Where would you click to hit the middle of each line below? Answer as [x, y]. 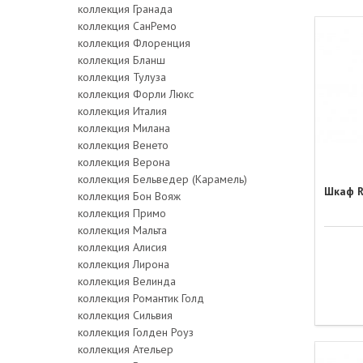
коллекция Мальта [122, 230]
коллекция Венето [123, 145]
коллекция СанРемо [127, 26]
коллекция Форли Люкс [136, 94]
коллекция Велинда [127, 281]
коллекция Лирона [124, 264]
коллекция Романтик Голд [141, 298]
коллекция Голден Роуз [136, 332]
